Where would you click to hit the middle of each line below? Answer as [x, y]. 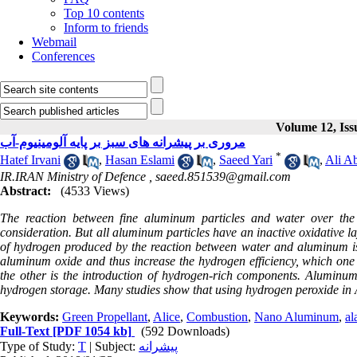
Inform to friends [106, 27]
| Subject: [112, 346]
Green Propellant [105, 316]
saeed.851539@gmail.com [223, 176]
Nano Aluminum [296, 316]
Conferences [63, 56]
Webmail [54, 42]
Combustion [217, 316]
